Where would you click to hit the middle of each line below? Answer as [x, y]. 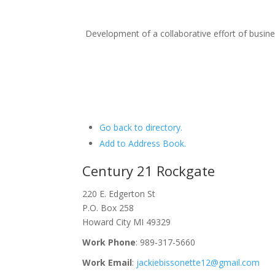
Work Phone [109, 242]
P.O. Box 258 [108, 207]
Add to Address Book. [143, 143]
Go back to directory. [141, 127]
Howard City [107, 222]
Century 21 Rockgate [149, 170]
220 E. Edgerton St [119, 193]
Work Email [107, 262]
